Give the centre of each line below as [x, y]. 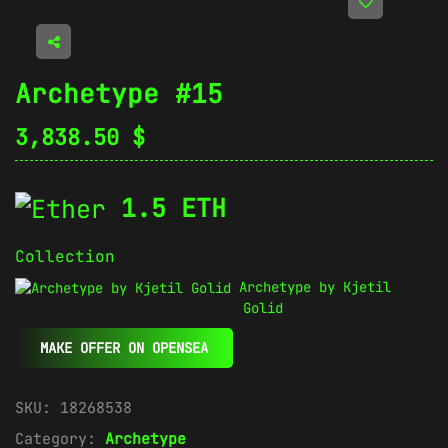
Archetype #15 [119, 93]
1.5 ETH [173, 207]
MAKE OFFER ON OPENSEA [124, 348]
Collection [65, 257]
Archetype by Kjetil [315, 287]
